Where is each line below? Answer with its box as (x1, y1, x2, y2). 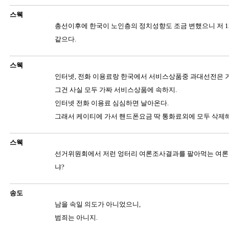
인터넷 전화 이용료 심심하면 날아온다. (54, 99, 169, 107)
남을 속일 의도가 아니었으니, (54, 200, 141, 208)
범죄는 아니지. (54, 214, 98, 221)
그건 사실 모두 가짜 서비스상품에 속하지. (54, 86, 177, 94)
